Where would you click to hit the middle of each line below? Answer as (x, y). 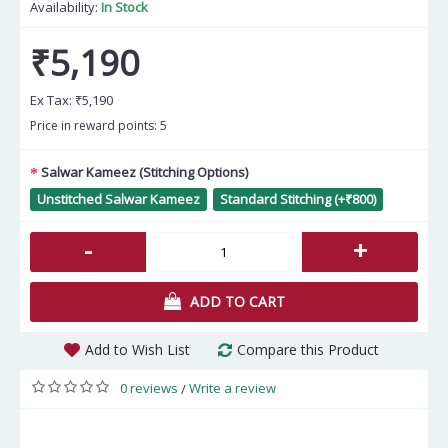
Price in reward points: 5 (98, 125)
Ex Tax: (52, 100)
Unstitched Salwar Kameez (118, 199)
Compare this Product (308, 349)
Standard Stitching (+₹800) (298, 199)
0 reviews (149, 388)
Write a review (232, 388)
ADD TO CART (237, 301)
